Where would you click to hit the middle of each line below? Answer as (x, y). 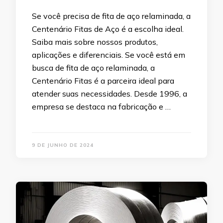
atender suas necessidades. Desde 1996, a (110, 94)
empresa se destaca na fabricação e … (101, 107)
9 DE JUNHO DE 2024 (63, 145)
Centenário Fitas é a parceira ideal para (103, 81)
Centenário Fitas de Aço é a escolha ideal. (108, 29)
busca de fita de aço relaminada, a (93, 68)
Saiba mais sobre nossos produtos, (95, 42)
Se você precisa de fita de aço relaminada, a (111, 16)
